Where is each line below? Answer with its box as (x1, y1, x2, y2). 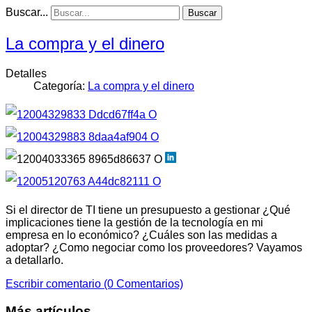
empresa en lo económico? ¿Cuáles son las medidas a (6, 228, 277, 241)
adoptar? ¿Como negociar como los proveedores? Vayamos (6, 241, 302, 253)
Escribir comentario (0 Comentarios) (6, 277, 183, 290)
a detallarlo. (6, 253, 63, 266)
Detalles (6, 67, 47, 79)
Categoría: (33, 79, 88, 92)
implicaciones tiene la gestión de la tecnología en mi (6, 216, 263, 228)
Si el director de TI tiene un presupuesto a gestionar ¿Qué (6, 203, 290, 216)
